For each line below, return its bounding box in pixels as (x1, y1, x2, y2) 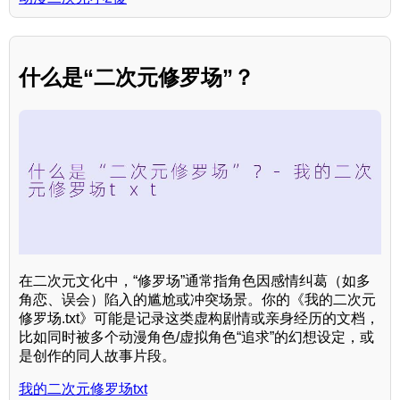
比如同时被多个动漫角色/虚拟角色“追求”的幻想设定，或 (19, 329, 374, 346)
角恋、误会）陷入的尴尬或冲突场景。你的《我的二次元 (19, 292, 376, 308)
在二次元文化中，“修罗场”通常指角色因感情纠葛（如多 (19, 273, 371, 289)
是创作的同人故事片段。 (19, 348, 176, 364)
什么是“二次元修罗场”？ (19, 65, 254, 90)
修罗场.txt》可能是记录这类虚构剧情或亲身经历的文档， (19, 311, 379, 327)
